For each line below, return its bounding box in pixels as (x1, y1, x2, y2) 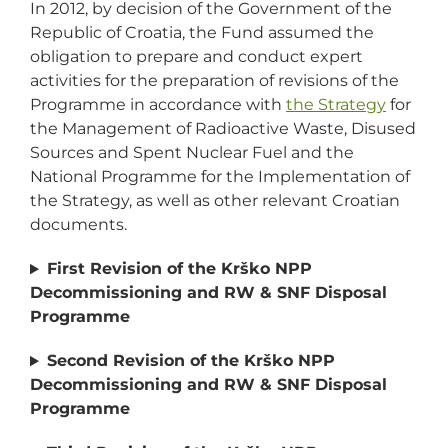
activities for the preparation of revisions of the (30, 71, 399, 91)
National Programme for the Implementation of (30, 167, 410, 187)
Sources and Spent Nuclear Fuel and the (30, 143, 354, 163)
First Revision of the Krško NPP (46, 259, 312, 279)
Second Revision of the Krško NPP (46, 351, 335, 371)
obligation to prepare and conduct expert (30, 47, 363, 67)
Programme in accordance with (30, 95, 286, 115)
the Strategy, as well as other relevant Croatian (30, 191, 400, 211)
